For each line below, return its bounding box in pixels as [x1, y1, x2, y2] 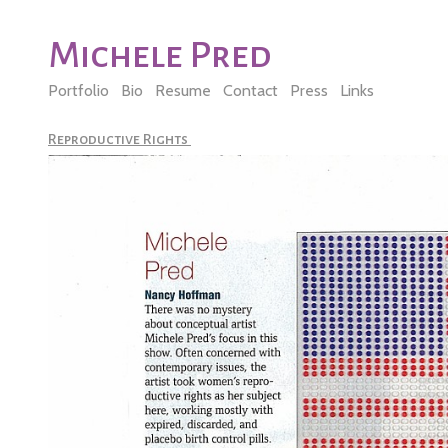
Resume [155, 80, 211, 100]
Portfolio [48, 80, 109, 100]
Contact [223, 80, 278, 100]
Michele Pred [48, 34, 272, 75]
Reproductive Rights [48, 130, 191, 147]
